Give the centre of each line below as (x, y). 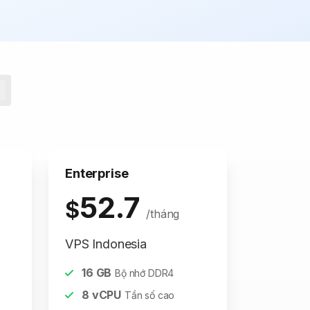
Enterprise (97, 173)
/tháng (163, 214)
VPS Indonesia (106, 244)
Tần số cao (149, 295)
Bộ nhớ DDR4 (145, 273)
